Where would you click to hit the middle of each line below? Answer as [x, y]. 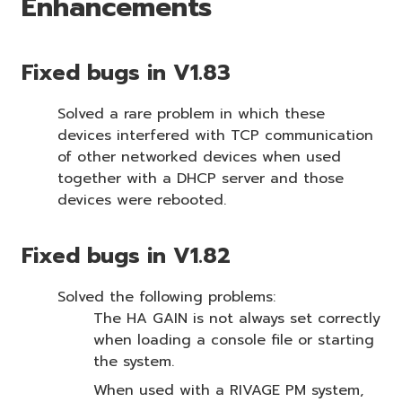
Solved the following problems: [166, 297]
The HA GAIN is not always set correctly [237, 318]
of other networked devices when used [199, 157]
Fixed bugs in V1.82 [126, 255]
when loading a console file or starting [234, 340]
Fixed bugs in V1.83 [126, 72]
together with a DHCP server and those [201, 178]
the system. [134, 361]
